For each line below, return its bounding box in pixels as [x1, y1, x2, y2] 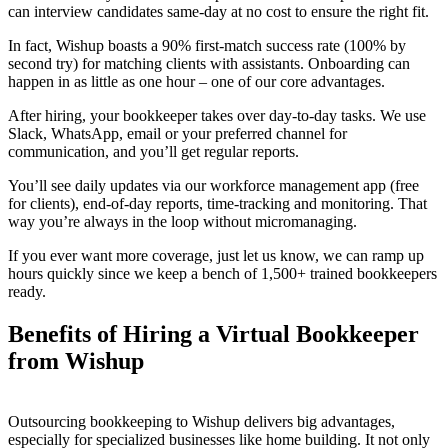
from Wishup [8, 348, 144, 375]
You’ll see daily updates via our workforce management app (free [8, 177, 419, 195]
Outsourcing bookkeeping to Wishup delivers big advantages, [8, 413, 395, 431]
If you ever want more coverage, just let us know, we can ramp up [8, 247, 424, 265]
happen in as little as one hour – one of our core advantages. [8, 73, 385, 91]
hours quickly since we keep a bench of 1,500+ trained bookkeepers [8, 265, 437, 283]
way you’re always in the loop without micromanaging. [8, 213, 357, 231]
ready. [8, 283, 46, 301]
